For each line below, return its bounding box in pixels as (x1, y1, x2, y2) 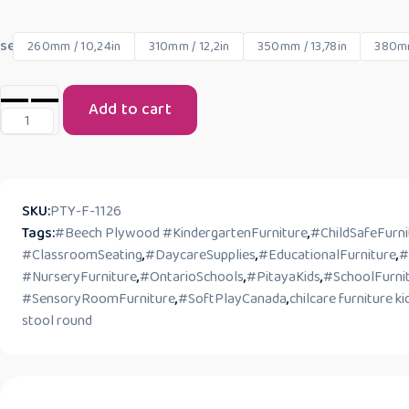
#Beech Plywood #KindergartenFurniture (55, 221, 308, 245)
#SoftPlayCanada (178, 287, 287, 310)
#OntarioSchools (140, 265, 244, 288)
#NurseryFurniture (22, 265, 137, 288)
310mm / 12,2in (148, 36, 230, 57)
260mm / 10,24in (27, 36, 121, 57)
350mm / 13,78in (257, 36, 348, 57)
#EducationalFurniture (258, 243, 396, 267)
